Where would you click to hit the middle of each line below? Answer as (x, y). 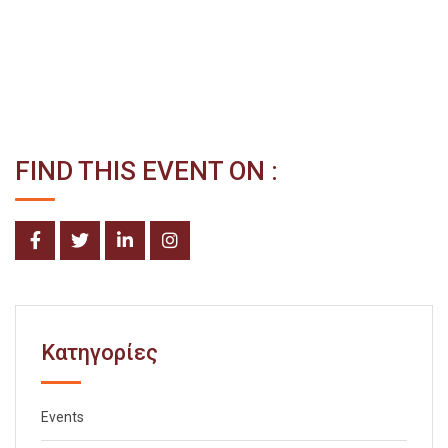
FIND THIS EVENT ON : (146, 171)
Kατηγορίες (99, 352)
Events (62, 417)
